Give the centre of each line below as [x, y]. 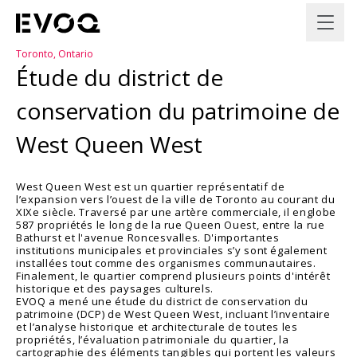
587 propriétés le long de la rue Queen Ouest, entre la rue [171, 225]
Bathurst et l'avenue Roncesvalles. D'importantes [148, 237]
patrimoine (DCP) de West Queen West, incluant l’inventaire [173, 314]
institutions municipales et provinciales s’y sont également [172, 250]
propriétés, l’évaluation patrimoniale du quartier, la [153, 339]
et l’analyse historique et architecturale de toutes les [157, 327]
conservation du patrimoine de [178, 111]
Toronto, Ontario [55, 54]
